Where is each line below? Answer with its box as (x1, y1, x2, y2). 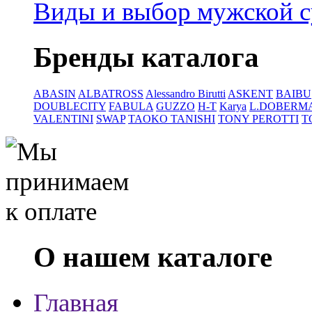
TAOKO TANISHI (128, 113, 215, 125)
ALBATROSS (78, 88, 143, 100)
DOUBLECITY (33, 100, 106, 113)
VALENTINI (33, 113, 93, 125)
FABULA (109, 100, 153, 113)
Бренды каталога (33, 41, 259, 74)
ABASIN (33, 88, 76, 100)
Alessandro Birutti (146, 88, 226, 100)
